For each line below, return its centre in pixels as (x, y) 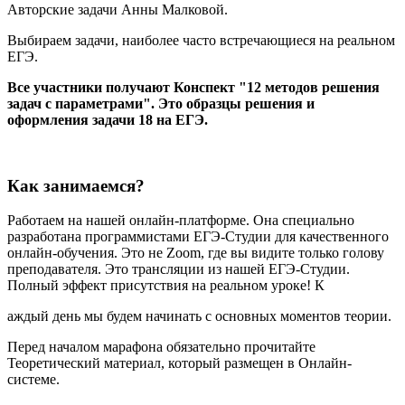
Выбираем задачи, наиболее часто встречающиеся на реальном (201, 40)
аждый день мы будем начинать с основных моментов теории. (199, 316)
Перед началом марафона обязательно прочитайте (161, 347)
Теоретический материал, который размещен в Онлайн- (179, 363)
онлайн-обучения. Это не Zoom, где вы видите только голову (196, 253)
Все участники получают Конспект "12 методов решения (193, 87)
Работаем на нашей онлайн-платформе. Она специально (181, 221)
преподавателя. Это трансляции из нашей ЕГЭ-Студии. (179, 269)
